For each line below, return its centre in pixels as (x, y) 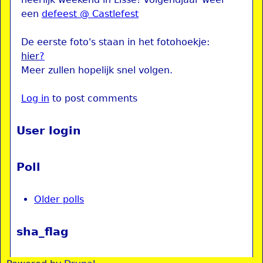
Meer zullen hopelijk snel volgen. (97, 70)
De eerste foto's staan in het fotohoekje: (115, 42)
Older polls (59, 199)
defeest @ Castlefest (90, 14)
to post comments (93, 98)
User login (49, 131)
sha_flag (43, 232)
